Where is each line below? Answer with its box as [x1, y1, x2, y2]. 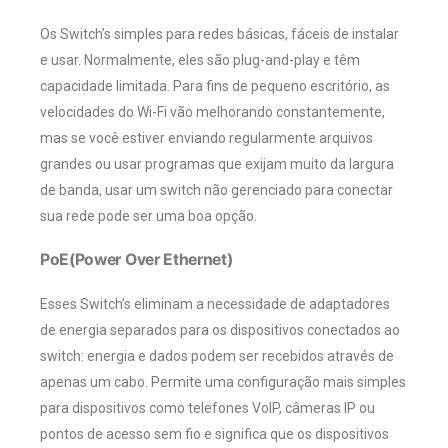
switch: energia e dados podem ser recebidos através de [40, 348, 394, 365]
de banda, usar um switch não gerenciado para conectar [40, 182, 393, 199]
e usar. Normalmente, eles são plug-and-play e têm [40, 52, 360, 69]
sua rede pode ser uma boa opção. [40, 208, 257, 225]
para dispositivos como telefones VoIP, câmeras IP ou [40, 400, 375, 417]
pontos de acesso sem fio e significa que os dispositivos [40, 426, 389, 443]
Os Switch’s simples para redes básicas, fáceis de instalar [40, 26, 399, 43]
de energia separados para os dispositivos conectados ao [40, 322, 400, 339]
